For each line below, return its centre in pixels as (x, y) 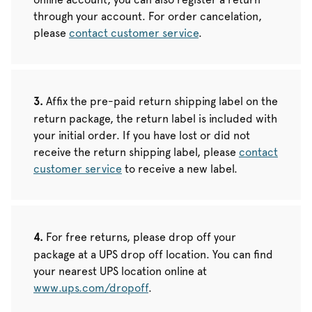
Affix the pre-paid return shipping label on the (162, 101)
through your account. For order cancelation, (148, 16)
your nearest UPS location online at (120, 271)
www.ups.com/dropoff (91, 288)
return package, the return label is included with (155, 118)
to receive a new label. (180, 169)
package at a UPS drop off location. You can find (153, 254)
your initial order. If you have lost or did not (142, 135)
